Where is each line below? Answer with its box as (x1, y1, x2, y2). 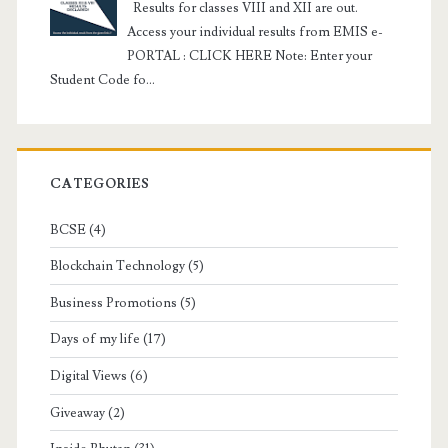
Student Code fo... (49, 72, 155, 89)
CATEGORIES (49, 175, 151, 192)
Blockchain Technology (49, 258, 185, 275)
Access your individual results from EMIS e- (126, 24, 383, 41)
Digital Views (49, 367, 127, 384)
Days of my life (49, 331, 140, 348)
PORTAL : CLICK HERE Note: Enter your (126, 48, 372, 65)
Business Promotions (49, 294, 177, 311)
